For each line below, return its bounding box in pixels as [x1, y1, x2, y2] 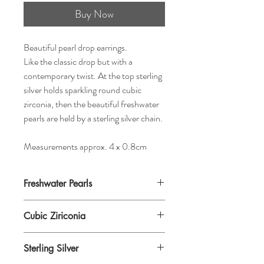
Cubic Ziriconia [24, 209, 85, 222]
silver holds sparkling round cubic [24, 82, 141, 97]
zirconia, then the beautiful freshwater [24, 97, 159, 111]
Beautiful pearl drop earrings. [24, 40, 127, 54]
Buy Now [75, 6, 114, 22]
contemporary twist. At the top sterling [24, 68, 162, 82]
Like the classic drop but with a [24, 54, 133, 68]
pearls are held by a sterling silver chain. [24, 111, 163, 125]
